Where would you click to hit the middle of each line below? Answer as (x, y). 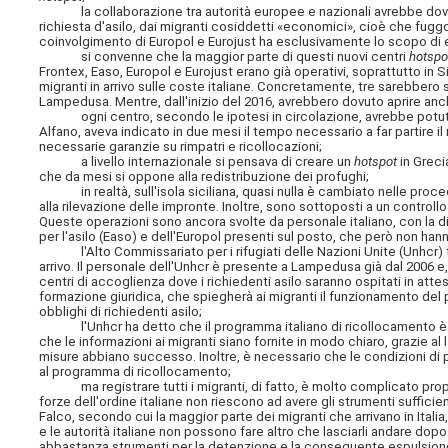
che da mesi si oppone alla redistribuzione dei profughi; (204, 177)
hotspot (376, 162)
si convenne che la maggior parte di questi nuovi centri (224, 57)
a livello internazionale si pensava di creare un (197, 162)
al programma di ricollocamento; (135, 372)
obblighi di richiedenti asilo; (121, 312)
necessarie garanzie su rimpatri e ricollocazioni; (181, 147)
